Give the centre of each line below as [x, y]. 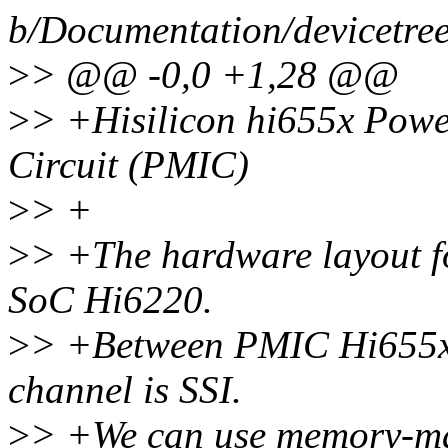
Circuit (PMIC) [128, 165]
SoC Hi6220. [110, 300]
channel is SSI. [125, 390]
